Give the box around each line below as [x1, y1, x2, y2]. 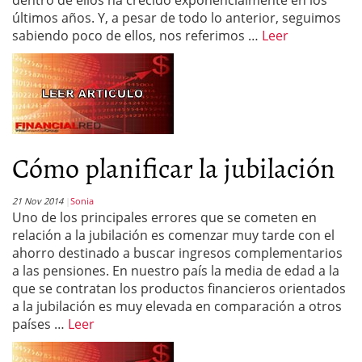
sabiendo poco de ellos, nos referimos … [12, 27, 262, 44]
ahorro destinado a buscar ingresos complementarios [12, 244, 343, 262]
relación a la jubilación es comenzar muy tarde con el [12, 226, 335, 244]
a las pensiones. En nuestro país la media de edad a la [12, 262, 339, 280]
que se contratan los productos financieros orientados [12, 280, 346, 297]
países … [12, 315, 68, 333]
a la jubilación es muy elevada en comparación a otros [12, 297, 342, 315]
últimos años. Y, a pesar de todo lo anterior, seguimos [12, 9, 341, 27]
